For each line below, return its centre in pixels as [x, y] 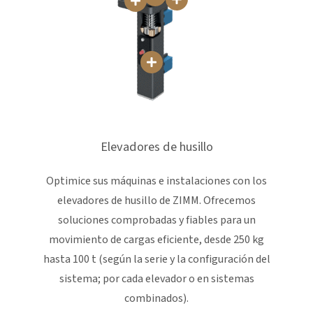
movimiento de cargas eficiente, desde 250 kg [156, 239]
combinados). [156, 298]
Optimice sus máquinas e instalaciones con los [156, 181]
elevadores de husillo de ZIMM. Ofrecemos [156, 200]
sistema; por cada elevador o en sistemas [156, 278]
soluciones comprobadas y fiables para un [156, 220]
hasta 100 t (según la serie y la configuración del [156, 259]
